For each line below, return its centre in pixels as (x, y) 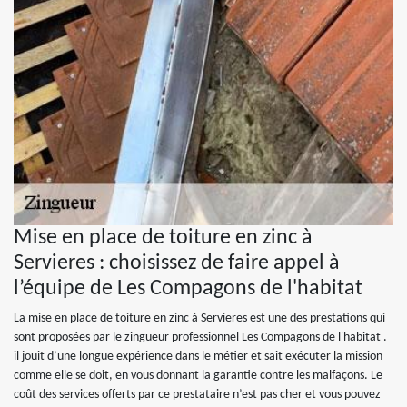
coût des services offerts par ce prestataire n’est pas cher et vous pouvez (197, 395)
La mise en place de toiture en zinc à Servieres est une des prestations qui (199, 318)
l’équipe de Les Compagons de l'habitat (188, 289)
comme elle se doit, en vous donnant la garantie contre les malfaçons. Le (198, 376)
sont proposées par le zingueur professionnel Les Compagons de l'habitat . (200, 338)
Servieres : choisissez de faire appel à (177, 263)
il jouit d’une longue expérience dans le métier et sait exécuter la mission (198, 357)
